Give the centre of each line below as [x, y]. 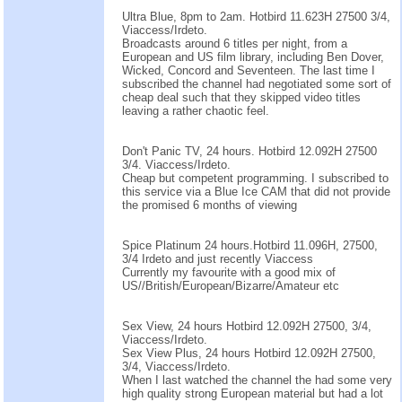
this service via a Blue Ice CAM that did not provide [256, 191]
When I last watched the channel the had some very [257, 380]
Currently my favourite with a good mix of [229, 272]
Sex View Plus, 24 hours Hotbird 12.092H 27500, [249, 353]
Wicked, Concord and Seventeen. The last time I [249, 70]
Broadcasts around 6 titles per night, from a [235, 43]
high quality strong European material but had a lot [253, 393]
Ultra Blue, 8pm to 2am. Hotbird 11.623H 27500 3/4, [256, 16]
